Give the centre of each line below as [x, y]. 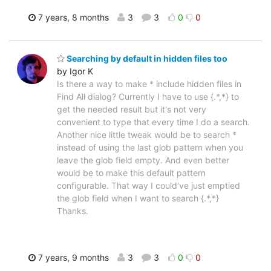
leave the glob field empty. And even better [143, 160]
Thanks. [73, 211]
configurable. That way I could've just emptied [149, 185]
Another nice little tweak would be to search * [147, 134]
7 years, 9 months [72, 257]
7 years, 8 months [72, 18]
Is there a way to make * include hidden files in [149, 83]
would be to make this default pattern [131, 172]
